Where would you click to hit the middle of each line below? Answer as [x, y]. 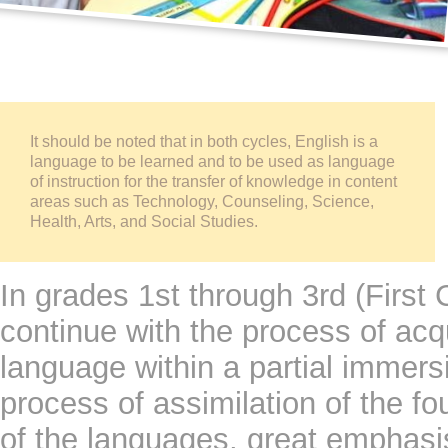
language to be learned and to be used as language [212, 162]
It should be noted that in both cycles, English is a [204, 142]
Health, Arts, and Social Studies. [144, 222]
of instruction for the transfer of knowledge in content [213, 182]
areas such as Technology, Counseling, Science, [202, 202]
